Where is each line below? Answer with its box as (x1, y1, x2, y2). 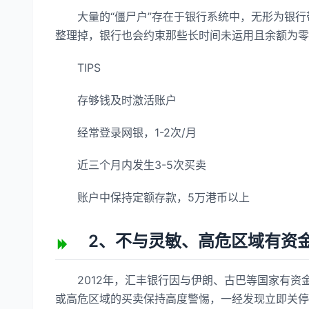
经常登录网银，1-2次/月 (55, 126, 197, 139)
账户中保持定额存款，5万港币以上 (55, 190, 250, 204)
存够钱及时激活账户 (55, 93, 177, 107)
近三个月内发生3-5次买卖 (55, 158, 206, 172)
